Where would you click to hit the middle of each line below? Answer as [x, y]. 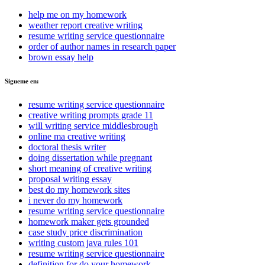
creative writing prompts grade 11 [91, 115]
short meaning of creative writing [90, 168]
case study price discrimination [85, 232]
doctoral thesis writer [67, 147]
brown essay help [61, 57]
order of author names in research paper [102, 46]
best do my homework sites [79, 189]
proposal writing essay [70, 179]
